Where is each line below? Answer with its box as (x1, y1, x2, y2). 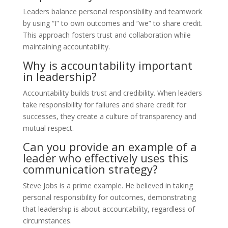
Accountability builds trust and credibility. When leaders (22, 88, 202, 98)
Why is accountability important (22, 58, 192, 73)
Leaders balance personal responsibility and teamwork (22, 7, 202, 16)
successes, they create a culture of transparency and (22, 111, 196, 121)
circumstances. (22, 216, 72, 225)
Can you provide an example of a (22, 139, 197, 154)
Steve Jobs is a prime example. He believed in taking (22, 181, 193, 190)
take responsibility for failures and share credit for (22, 100, 186, 109)
